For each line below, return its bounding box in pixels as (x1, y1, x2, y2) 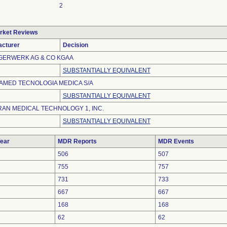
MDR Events (158, 138, 194, 145)
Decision (62, 42, 88, 49)
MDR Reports (57, 138, 97, 145)
